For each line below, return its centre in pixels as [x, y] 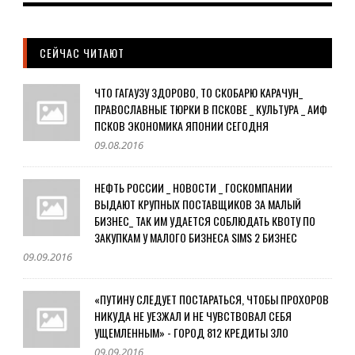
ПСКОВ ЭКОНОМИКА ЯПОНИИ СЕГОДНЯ [181, 125]
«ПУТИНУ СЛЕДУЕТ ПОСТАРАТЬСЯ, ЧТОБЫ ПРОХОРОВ [212, 299]
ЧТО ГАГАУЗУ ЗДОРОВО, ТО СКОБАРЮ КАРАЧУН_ [198, 92]
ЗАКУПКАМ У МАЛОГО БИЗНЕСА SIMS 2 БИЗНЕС [196, 237]
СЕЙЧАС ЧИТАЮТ [82, 52]
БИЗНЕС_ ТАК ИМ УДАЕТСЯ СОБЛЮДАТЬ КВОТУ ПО [205, 220]
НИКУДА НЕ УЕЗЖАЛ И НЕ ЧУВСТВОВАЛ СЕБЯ [193, 315]
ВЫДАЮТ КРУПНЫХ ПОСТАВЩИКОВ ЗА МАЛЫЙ [198, 204]
